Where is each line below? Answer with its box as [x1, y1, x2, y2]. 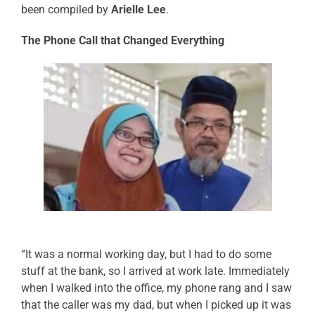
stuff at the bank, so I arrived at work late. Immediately [21, 264, 290, 278]
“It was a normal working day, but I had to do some [21, 247, 271, 262]
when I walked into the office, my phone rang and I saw [21, 281, 292, 295]
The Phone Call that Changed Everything [21, 34, 224, 48]
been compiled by [21, 3, 111, 17]
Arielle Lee [111, 3, 166, 17]
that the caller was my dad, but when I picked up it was [21, 298, 291, 312]
